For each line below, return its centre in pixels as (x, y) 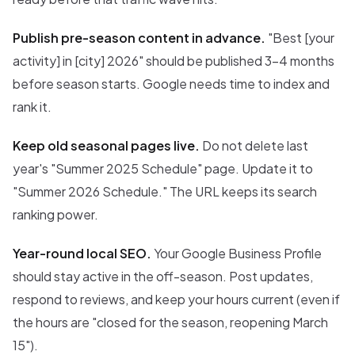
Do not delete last (254, 146)
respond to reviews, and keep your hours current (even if (176, 300)
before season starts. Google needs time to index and (171, 84)
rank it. (32, 107)
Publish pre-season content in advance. (139, 38)
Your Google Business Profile (237, 254)
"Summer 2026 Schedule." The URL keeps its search (165, 192)
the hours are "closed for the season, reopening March (170, 323)
